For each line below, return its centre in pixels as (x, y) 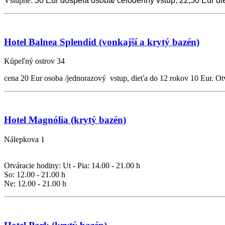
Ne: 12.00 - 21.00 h (35, 183)
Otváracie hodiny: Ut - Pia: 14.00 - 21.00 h (72, 165)
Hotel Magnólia (36, 120)
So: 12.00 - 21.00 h (35, 174)
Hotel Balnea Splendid (50, 42)
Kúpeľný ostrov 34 (34, 61)
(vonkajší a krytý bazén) (148, 42)
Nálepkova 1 (24, 139)
